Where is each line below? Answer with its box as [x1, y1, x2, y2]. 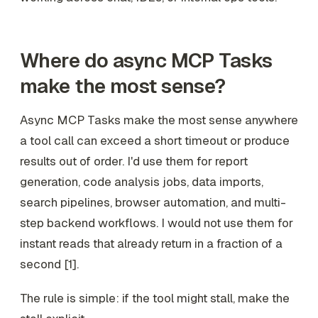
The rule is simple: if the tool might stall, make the [20, 290, 290, 306]
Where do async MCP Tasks [20, 48, 273, 74]
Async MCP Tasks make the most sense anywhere [20, 112, 298, 128]
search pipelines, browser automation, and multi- [20, 194, 286, 211]
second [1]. [20, 256, 79, 273]
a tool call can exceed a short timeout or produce [20, 133, 290, 149]
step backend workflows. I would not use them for [20, 215, 293, 231]
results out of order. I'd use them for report [20, 153, 248, 170]
